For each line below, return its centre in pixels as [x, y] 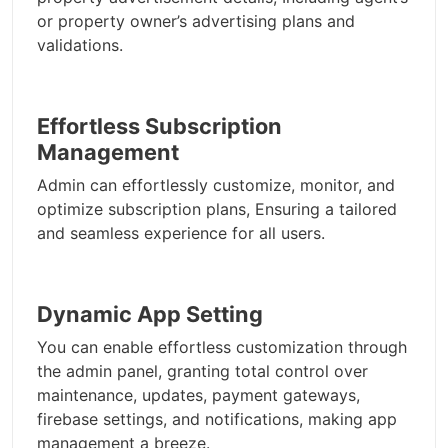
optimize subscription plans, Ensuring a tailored [217, 209]
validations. [80, 45]
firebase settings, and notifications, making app [217, 419]
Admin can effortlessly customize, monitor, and [216, 185]
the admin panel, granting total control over [202, 371]
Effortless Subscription [159, 126]
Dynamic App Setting [150, 314]
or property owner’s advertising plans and [196, 21]
